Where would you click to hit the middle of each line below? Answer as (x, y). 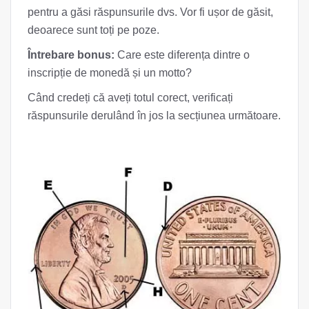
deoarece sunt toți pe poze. (93, 30)
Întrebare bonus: (71, 54)
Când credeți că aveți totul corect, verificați (130, 97)
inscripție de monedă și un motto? (110, 72)
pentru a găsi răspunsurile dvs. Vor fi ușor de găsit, (150, 12)
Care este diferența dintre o (182, 54)
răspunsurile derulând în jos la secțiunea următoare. (154, 115)
